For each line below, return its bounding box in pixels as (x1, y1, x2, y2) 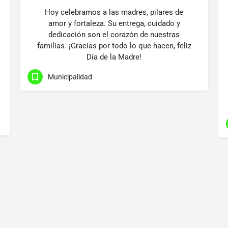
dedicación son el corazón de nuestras (48, 30, 180, 39)
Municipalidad (48, 72, 92, 81)
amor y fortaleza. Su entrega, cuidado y (48, 19, 180, 28)
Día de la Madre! (87, 52, 141, 62)
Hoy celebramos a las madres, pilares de (45, 8, 183, 17)
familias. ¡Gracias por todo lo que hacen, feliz (37, 41, 191, 50)
